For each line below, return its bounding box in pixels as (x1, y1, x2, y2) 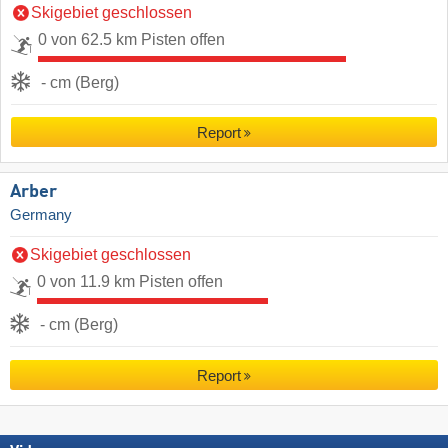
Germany (10, 207, 72, 224)
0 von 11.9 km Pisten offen (37, 273, 223, 291)
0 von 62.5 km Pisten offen (38, 31, 225, 49)
